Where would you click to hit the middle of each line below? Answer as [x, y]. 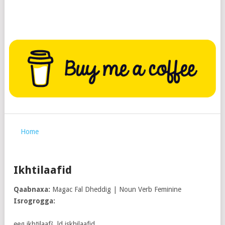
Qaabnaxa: [32, 190]
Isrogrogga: [34, 201]
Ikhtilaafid [43, 170]
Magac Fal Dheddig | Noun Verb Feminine [116, 190]
